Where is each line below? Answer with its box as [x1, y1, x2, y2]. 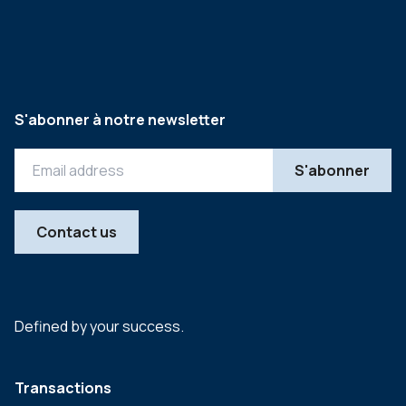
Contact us [36, 222, 117, 242]
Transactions [14, 378, 111, 398]
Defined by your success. [14, 316, 184, 336]
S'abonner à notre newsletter [14, 110, 226, 130]
